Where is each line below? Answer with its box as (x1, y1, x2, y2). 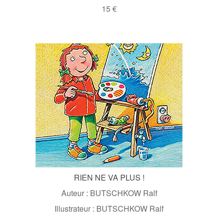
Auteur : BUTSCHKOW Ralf (61, 187, 157, 199)
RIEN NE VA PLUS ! (73, 171, 145, 183)
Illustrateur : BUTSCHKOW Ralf (54, 202, 163, 214)
